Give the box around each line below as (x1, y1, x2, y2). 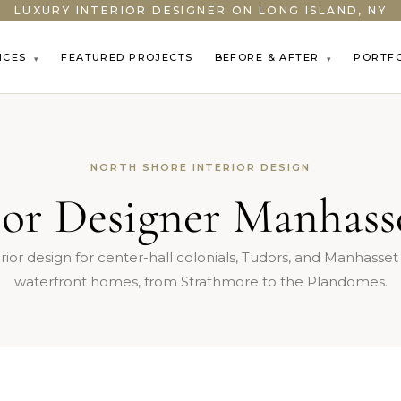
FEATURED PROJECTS (61, 51, 193, 64)
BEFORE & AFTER (214, 51, 324, 64)
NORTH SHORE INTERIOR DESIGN (90, 161, 311, 174)
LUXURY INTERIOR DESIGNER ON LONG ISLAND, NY (13, 4, 388, 17)
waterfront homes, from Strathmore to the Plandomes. (13, 273, 388, 290)
